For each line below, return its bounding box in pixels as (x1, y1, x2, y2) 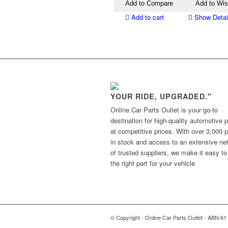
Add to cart (129, 12, 164, 22)
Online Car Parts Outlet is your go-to (110, 105, 218, 115)
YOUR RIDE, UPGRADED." (110, 91, 212, 102)
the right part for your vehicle (110, 158, 195, 168)
